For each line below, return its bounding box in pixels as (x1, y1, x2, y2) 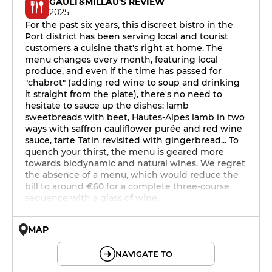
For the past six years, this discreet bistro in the (25, 19, 233, 30)
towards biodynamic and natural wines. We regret (25, 158, 245, 169)
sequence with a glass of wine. (25, 192, 159, 203)
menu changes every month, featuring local (25, 54, 218, 65)
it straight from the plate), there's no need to (25, 89, 222, 100)
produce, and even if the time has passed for (25, 66, 222, 76)
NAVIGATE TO (115, 249, 172, 259)
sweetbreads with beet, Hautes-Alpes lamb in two (25, 112, 245, 123)
